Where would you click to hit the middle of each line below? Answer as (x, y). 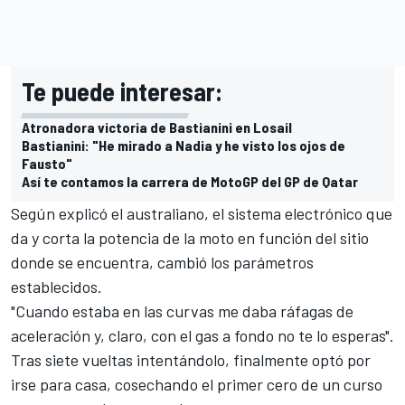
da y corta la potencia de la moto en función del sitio (190, 237)
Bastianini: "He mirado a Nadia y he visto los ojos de (184, 145)
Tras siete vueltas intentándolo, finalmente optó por (191, 359)
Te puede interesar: (122, 91)
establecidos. (57, 286)
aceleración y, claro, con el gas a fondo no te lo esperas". (202, 335)
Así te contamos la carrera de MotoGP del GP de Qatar (190, 181)
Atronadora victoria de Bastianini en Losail (157, 127)
